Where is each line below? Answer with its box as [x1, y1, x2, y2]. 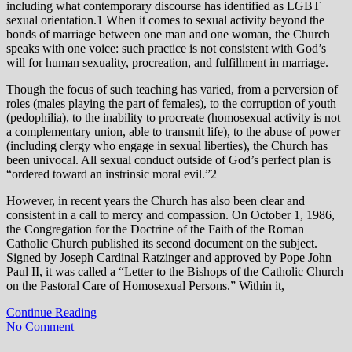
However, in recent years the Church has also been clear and [6, 193, 305, 207]
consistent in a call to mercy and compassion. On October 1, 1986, [6, 207, 335, 222]
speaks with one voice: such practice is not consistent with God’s [6, 41, 326, 55]
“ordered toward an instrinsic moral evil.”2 [6, 167, 217, 181]
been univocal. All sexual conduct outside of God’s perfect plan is [6, 152, 331, 167]
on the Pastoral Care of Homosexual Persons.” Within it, [6, 278, 284, 292]
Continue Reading [6, 305, 97, 319]
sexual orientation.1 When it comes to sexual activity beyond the [6, 13, 324, 27]
